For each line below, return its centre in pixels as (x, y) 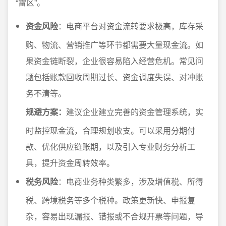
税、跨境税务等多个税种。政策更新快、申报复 (110, 200)
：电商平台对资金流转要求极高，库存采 (131, 26)
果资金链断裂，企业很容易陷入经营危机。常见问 (115, 61)
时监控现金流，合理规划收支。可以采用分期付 (110, 130)
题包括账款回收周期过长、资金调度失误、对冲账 (115, 77)
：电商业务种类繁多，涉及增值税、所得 (131, 181)
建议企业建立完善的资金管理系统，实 (135, 112)
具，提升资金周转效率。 (70, 163)
